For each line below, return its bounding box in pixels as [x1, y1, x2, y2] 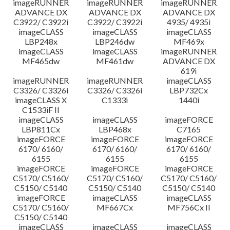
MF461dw [96, 56, 134, 66]
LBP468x [98, 124, 131, 134]
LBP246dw [95, 36, 135, 46]
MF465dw [22, 56, 60, 66]
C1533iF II [22, 105, 60, 114]
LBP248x [24, 36, 57, 46]
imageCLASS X [15, 95, 67, 105]
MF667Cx [97, 202, 133, 212]
